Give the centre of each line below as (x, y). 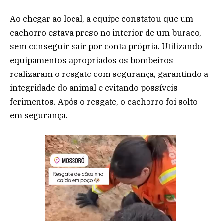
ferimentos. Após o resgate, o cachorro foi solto (104, 102)
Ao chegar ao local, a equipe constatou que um (102, 19)
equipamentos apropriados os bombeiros (92, 60)
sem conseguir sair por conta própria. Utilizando (106, 47)
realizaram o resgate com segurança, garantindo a (109, 74)
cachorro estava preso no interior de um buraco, (106, 33)
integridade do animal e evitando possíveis (94, 88)
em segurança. (39, 116)
